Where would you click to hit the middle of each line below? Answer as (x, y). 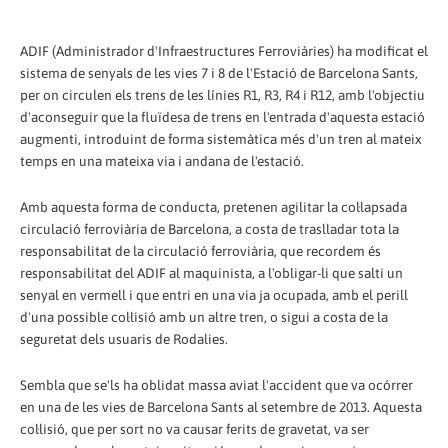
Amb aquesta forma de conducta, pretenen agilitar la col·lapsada (213, 206)
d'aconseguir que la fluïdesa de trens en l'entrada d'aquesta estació (222, 116)
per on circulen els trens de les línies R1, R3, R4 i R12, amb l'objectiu (222, 94)
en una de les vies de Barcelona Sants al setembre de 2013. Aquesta (221, 406)
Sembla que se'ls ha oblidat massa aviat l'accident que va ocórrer (216, 384)
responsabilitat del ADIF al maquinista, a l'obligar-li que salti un (211, 272)
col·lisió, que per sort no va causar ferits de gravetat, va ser (194, 428)
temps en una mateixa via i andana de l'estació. (162, 160)
